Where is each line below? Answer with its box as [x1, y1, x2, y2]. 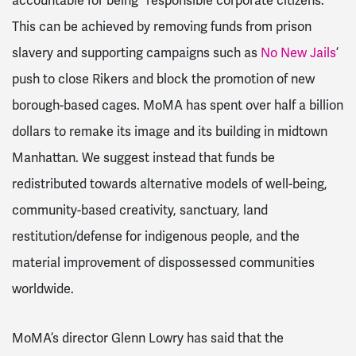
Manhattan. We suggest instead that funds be [12, 149, 275, 167]
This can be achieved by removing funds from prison [12, 18, 311, 36]
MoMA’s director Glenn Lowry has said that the [12, 329, 284, 346]
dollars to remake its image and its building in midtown [12, 123, 327, 141]
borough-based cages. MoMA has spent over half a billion [12, 97, 343, 114]
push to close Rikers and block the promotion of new [12, 71, 315, 88]
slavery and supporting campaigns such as [12, 44, 261, 62]
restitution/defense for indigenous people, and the [12, 228, 300, 246]
